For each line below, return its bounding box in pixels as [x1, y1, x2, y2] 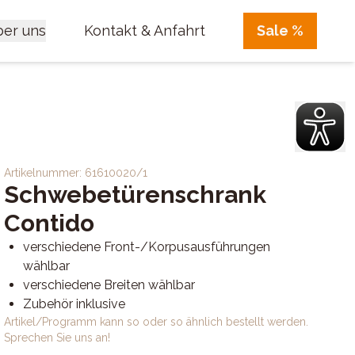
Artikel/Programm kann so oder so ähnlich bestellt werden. [4, 315, 309, 328]
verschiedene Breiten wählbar [23, 277, 196, 292]
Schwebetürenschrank [4, 181, 267, 208]
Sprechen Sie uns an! [4, 331, 111, 344]
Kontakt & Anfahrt [84, 22, 205, 39]
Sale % [257, 22, 303, 39]
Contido [4, 209, 95, 237]
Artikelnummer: [4, 166, 86, 179]
